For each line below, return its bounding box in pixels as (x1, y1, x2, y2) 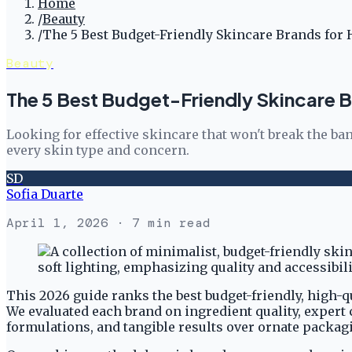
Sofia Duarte (6, 185, 83, 202)
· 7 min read (108, 214, 211, 231)
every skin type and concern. (6, 141, 189, 158)
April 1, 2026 (6, 214, 108, 231)
